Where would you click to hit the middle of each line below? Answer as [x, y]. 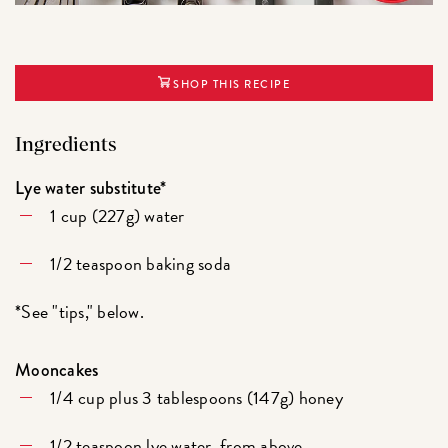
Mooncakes [57, 369]
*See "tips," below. [79, 311]
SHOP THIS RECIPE [230, 84]
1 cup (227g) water [117, 215]
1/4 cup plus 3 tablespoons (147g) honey [196, 397]
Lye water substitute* [91, 187]
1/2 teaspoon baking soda [141, 263]
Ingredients [66, 145]
